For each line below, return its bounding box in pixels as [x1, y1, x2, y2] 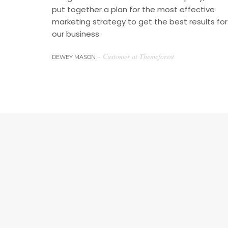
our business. [52, 28, 101, 39]
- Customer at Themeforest [98, 51, 174, 61]
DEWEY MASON [52, 53, 96, 61]
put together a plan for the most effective [52, 4, 215, 15]
